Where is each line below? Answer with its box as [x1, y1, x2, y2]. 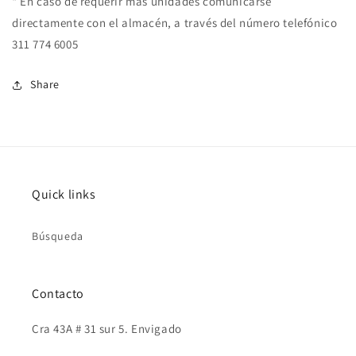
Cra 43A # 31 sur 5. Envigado [32, 321, 182, 337]
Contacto [32, 285, 84, 303]
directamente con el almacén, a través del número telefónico [12, 15, 338, 31]
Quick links [32, 186, 96, 203]
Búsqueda [32, 229, 83, 244]
